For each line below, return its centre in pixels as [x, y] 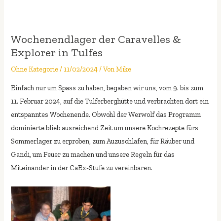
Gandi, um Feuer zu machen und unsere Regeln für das [93, 155]
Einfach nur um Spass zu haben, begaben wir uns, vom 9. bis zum [107, 88]
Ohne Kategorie [35, 69]
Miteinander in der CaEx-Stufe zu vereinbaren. [82, 168]
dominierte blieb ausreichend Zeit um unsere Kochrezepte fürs [105, 128]
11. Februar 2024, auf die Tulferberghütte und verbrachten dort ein [110, 101]
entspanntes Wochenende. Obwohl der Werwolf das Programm [106, 115]
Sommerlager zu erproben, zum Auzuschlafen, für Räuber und [103, 141]
